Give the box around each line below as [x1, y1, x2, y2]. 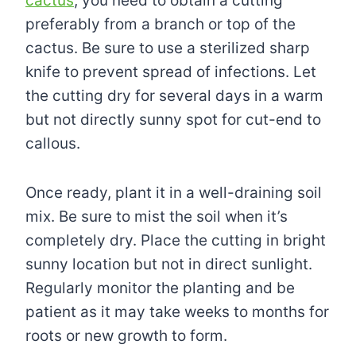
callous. [25, 134, 80, 153]
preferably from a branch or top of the [25, 15, 296, 34]
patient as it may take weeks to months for [25, 303, 329, 322]
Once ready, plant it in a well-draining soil [25, 184, 322, 203]
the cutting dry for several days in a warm [25, 87, 323, 106]
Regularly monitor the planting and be [25, 279, 295, 298]
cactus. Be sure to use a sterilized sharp [25, 39, 310, 58]
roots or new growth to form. [25, 327, 227, 346]
